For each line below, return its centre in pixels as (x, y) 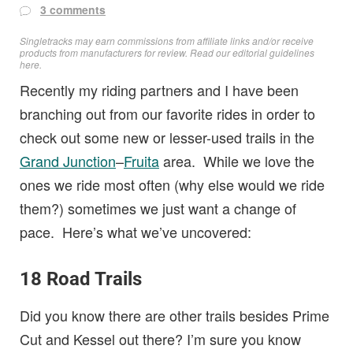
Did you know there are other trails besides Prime (175, 315)
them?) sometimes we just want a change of (158, 208)
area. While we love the (237, 161)
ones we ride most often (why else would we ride (172, 184)
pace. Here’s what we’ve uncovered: (136, 232)
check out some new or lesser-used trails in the (167, 137)
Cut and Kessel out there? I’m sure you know (160, 339)
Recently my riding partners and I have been (159, 90)
